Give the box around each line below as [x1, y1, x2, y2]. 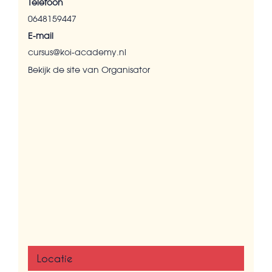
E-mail [27, 30, 53, 42]
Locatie [36, 253, 73, 265]
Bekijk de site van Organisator [27, 64, 150, 76]
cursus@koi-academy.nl [27, 47, 126, 58]
